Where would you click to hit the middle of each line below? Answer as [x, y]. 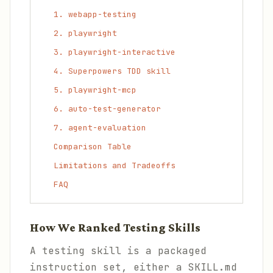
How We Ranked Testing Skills [115, 228]
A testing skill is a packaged [118, 251]
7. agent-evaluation [100, 128]
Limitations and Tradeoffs [115, 165]
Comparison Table [93, 147]
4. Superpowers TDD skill [112, 71]
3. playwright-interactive [115, 52]
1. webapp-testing [95, 14]
